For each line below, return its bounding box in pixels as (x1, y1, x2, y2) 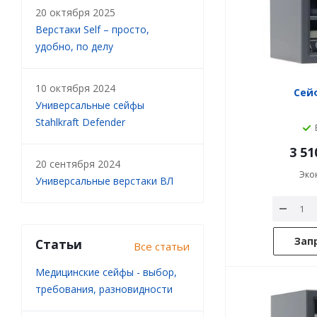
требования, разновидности (35, 282, 173, 296)
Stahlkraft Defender (35, 115, 125, 129)
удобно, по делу (35, 40, 113, 53)
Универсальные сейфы (35, 98, 144, 112)
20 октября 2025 (35, 6, 115, 19)
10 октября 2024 (35, 81, 115, 95)
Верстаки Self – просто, (35, 23, 149, 36)
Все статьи (134, 239, 190, 253)
